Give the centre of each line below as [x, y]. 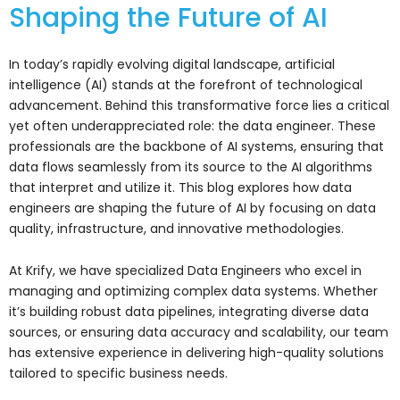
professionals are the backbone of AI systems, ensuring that [196, 146]
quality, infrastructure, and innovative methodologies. [176, 228]
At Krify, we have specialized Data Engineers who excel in [185, 271]
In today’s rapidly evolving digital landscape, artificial [172, 64]
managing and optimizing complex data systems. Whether [193, 292]
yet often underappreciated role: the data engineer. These [192, 125]
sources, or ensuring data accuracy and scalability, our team [199, 333]
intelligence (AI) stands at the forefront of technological [186, 84]
